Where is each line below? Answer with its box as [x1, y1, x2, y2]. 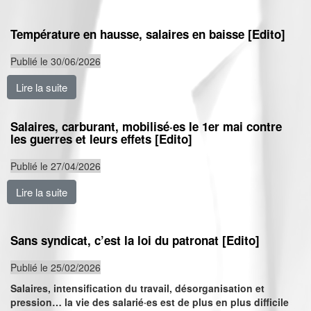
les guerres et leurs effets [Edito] [10, 131, 192, 147]
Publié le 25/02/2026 [10, 260, 101, 274]
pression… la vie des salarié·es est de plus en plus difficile [10, 295, 289, 309]
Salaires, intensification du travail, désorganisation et [10, 281, 264, 295]
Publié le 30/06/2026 [10, 54, 101, 68]
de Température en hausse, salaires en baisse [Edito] [67, 80, 308, 94]
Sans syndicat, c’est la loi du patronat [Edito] [10, 232, 260, 249]
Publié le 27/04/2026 [10, 159, 101, 173]
